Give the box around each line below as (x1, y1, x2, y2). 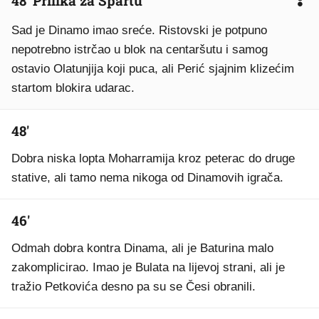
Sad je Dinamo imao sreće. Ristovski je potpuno (11, 23, 267, 37)
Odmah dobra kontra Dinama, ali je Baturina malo (11, 241, 273, 255)
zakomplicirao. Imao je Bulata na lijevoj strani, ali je (11, 261, 285, 274)
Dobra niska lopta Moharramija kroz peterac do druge (11, 152, 295, 165)
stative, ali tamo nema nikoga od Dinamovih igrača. (11, 171, 283, 184)
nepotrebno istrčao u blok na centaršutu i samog (11, 43, 268, 56)
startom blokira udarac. (11, 81, 135, 95)
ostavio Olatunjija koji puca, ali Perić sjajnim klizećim (11, 62, 294, 75)
